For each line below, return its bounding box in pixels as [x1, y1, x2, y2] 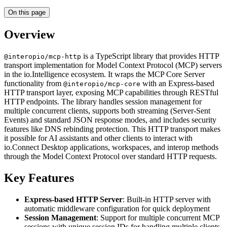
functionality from [4, 79, 63, 88]
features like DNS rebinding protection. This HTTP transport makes [4, 124, 220, 133]
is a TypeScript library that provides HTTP [81, 51, 219, 60]
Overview [4, 27, 55, 41]
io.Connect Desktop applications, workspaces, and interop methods [4, 142, 218, 152]
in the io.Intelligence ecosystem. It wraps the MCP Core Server [4, 69, 205, 79]
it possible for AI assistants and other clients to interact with [4, 133, 193, 142]
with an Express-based [140, 79, 214, 88]
